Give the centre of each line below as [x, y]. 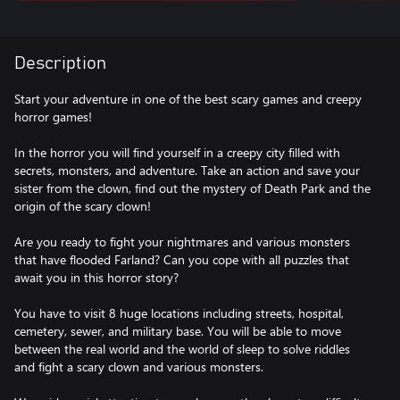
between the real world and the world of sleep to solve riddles [182, 349]
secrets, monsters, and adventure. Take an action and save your [187, 170]
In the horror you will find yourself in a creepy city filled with [177, 152]
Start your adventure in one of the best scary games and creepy [188, 99]
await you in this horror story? [96, 277]
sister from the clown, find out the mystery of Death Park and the [192, 188]
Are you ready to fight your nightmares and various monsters [182, 242]
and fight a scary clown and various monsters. [139, 367]
